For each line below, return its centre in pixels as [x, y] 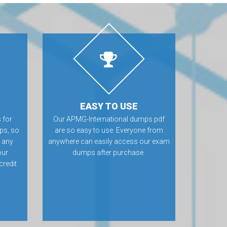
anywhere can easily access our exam [109, 141]
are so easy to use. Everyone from [109, 130]
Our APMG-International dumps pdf [109, 119]
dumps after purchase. [109, 153]
